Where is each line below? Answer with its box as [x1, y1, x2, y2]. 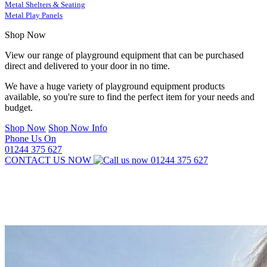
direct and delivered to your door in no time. [5, 61, 170, 71]
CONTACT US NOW [5, 155, 94, 165]
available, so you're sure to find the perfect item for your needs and [5, 92, 254, 102]
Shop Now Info [48, 123, 107, 133]
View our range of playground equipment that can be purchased [5, 50, 244, 60]
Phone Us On [5, 133, 56, 144]
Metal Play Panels [5, 11, 63, 20]
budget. [5, 103, 33, 113]
